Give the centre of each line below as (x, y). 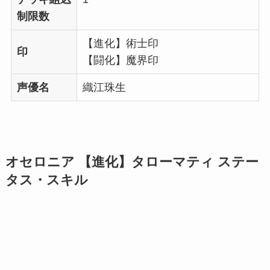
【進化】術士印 (120, 43)
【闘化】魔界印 (120, 60)
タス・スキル (46, 180)
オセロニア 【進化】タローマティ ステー (132, 162)
